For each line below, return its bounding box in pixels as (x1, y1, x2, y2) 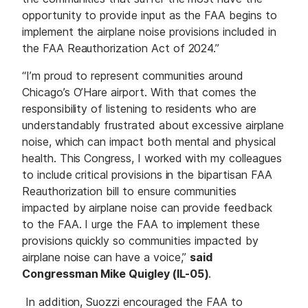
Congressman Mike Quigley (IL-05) (22, 267, 209, 281)
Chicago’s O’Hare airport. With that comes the (22, 85, 256, 100)
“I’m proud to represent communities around (22, 69, 243, 83)
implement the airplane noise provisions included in (22, 24, 276, 38)
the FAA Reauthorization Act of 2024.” (22, 41, 220, 55)
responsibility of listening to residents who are (22, 102, 256, 116)
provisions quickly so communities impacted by (22, 234, 258, 248)
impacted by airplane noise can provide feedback (22, 201, 272, 215)
